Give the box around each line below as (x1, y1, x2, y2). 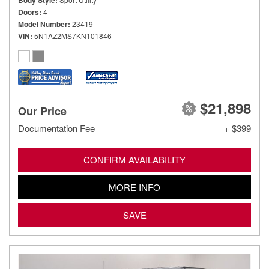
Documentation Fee (18, 122, 95, 134)
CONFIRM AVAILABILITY (83, 153, 186, 166)
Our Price (18, 103, 67, 119)
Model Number (18, 19, 68, 29)
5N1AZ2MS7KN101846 (34, 31, 112, 41)
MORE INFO (109, 181, 160, 193)
